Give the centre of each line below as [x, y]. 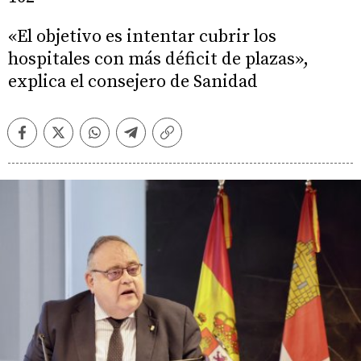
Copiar [186, 139]
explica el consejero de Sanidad [133, 82]
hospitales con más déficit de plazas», [158, 59]
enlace [185, 154]
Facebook [49, 139]
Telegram [158, 139]
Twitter [77, 139]
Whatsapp [124, 139]
